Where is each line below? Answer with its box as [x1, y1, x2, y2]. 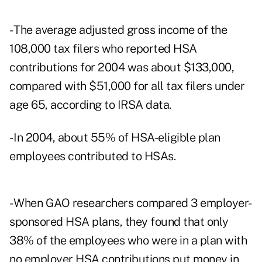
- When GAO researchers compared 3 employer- [9, 196, 252, 211]
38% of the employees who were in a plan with [9, 233, 247, 248]
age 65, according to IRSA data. [9, 98, 171, 112]
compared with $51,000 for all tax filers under [9, 79, 244, 94]
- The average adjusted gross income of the [9, 23, 227, 37]
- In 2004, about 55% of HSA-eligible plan [9, 130, 220, 145]
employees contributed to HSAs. [9, 149, 175, 164]
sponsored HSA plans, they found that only [9, 215, 229, 229]
